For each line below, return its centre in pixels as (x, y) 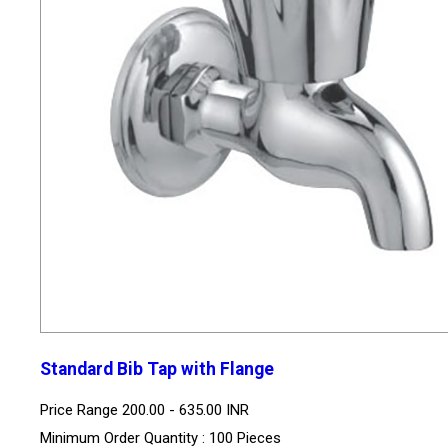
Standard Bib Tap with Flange (157, 369)
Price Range (81, 409)
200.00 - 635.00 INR (185, 409)
